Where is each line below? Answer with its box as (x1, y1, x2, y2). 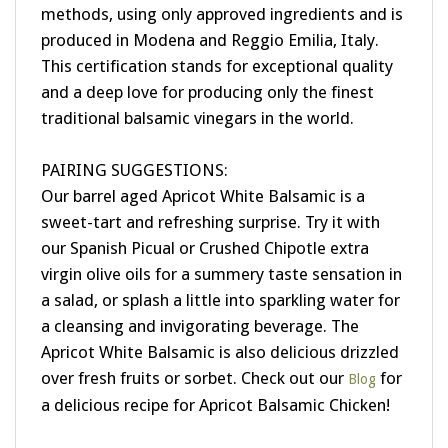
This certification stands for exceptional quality (41, 35, 393, 56)
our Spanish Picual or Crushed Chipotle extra (41, 217, 369, 238)
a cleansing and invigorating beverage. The (41, 295, 359, 316)
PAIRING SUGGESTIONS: (41, 139, 228, 160)
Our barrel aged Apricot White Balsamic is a (41, 165, 365, 186)
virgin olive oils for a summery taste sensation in (41, 243, 402, 264)
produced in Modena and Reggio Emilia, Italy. (41, 9, 379, 30)
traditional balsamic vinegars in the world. (41, 87, 354, 108)
